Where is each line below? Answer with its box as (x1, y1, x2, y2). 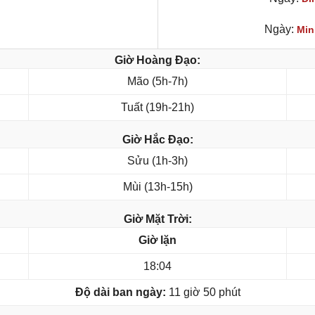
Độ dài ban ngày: (75, 286, 166, 299)
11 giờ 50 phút (165, 286, 240, 299)
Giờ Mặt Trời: (123, 213, 192, 226)
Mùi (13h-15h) (122, 181, 193, 193)
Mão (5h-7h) (127, 75, 188, 88)
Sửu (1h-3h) (127, 155, 188, 167)
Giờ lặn (139, 234, 176, 247)
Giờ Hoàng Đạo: (115, 54, 200, 67)
